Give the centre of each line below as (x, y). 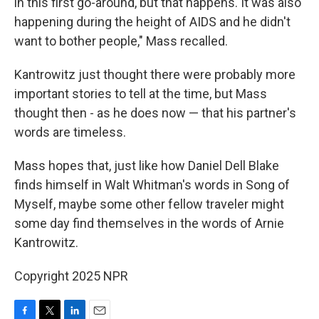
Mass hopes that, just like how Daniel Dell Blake (147, 165)
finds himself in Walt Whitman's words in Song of (152, 184)
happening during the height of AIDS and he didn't (152, 21)
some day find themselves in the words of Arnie (149, 223)
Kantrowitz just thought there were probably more (155, 74)
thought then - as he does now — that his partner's (155, 113)
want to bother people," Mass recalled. (121, 41)
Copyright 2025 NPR (71, 276)
